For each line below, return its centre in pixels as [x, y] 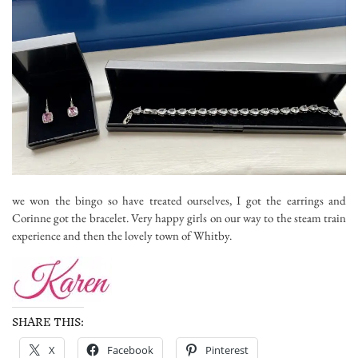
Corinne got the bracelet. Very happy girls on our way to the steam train [179, 217]
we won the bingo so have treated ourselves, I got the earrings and [179, 200]
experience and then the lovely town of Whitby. [122, 235]
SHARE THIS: [48, 322]
